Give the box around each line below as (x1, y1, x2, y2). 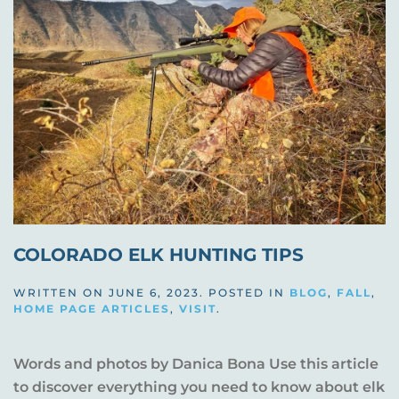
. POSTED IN (199, 286, 289, 300)
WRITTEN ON (13, 286, 109, 300)
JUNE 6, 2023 (109, 286, 199, 300)
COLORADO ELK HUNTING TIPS (13, 244, 304, 266)
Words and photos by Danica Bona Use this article (13, 355, 379, 373)
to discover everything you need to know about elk (13, 379, 385, 396)
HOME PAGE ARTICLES (13, 302, 170, 316)
